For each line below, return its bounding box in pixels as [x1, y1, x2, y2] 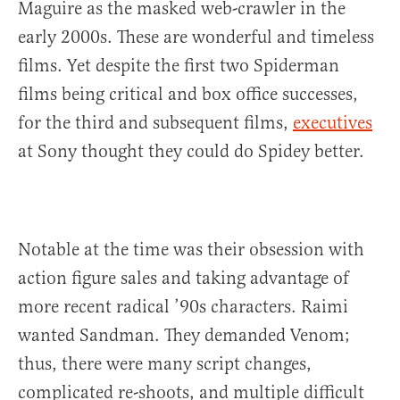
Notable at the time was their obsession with [18, 238, 364, 262]
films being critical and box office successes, [18, 83, 358, 106]
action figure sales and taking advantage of [18, 267, 349, 290]
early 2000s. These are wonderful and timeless [18, 26, 374, 49]
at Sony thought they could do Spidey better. [18, 140, 364, 163]
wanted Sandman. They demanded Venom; [18, 324, 350, 347]
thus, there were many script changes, [18, 353, 312, 376]
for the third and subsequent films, [18, 112, 293, 135]
